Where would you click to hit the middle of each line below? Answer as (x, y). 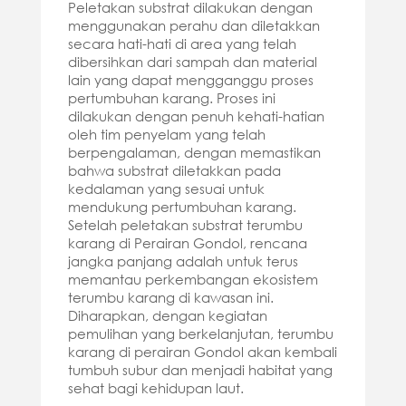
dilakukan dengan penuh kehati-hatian (196, 116)
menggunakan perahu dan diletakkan (193, 25)
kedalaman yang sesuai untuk (166, 188)
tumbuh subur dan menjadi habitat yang (200, 369)
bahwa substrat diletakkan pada (174, 170)
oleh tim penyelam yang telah (166, 134)
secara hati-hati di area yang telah (182, 43)
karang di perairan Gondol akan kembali (202, 351)
